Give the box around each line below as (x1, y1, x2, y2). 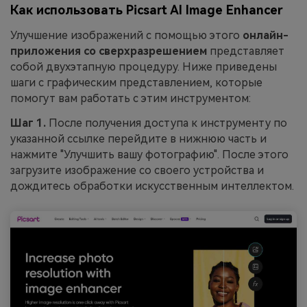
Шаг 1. (10, 116, 49, 130)
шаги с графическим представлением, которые (10, 75, 262, 89)
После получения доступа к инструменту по (49, 116, 287, 130)
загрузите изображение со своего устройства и (10, 163, 264, 177)
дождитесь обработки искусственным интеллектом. (10, 179, 294, 193)
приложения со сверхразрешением (10, 44, 207, 58)
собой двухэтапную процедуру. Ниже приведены (10, 60, 277, 73)
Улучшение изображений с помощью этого (10, 28, 243, 42)
